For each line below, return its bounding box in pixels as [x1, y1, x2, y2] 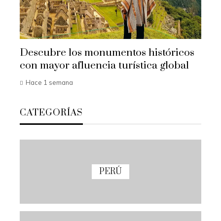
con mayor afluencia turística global [20, 59, 189, 73]
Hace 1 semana [26, 78, 73, 87]
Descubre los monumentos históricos [20, 46, 194, 60]
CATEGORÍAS [20, 107, 83, 119]
